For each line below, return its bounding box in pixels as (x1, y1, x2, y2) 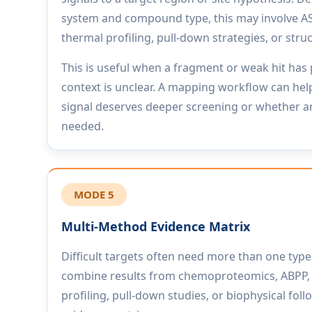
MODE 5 (74, 187, 115, 201)
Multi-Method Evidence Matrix (61, 218, 251, 235)
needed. (61, 118, 104, 134)
